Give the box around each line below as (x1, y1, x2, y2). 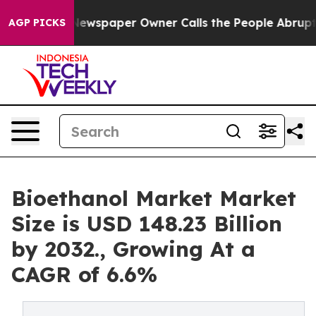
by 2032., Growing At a (11, 236, 255, 262)
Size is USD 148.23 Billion (11, 210, 282, 237)
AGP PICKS (8, 16, 66, 29)
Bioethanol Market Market (11, 185, 296, 212)
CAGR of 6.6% (11, 261, 157, 288)
